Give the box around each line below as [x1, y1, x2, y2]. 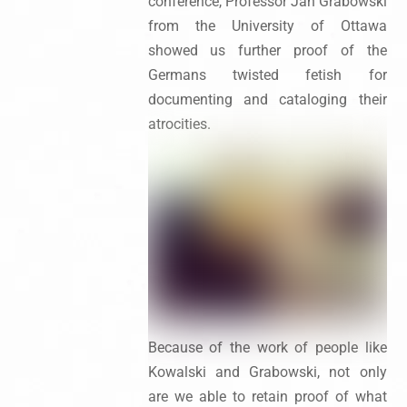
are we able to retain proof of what [147, 387, 387, 405]
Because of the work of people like [147, 338, 387, 356]
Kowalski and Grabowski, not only [147, 362, 387, 381]
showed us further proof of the [147, 41, 387, 59]
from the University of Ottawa [147, 16, 387, 35]
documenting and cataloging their [147, 90, 387, 108]
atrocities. [147, 114, 211, 133]
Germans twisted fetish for [147, 65, 387, 84]
